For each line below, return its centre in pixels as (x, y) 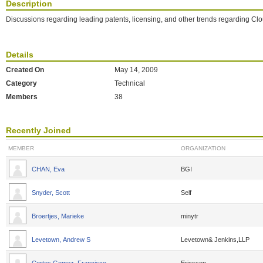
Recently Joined (38, 130)
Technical (130, 83)
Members (22, 97)
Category (21, 83)
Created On (25, 70)
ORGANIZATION (203, 148)
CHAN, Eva (49, 169)
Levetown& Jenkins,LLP (215, 240)
